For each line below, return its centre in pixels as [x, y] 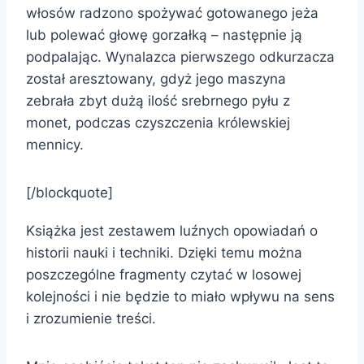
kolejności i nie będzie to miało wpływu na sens [180, 296]
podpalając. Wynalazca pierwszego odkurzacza [180, 56]
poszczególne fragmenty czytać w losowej [164, 274]
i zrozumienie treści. [91, 318]
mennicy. [55, 144]
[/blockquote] [69, 192]
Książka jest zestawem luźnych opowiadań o [172, 230]
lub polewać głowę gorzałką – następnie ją [164, 35]
